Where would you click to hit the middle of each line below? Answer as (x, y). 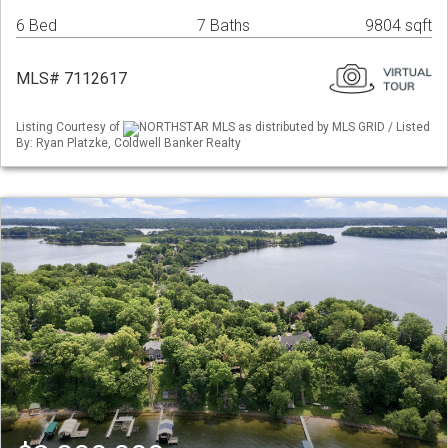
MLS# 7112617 (71, 79)
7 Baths (223, 26)
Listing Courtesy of (69, 127)
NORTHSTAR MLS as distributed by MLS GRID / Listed (284, 127)
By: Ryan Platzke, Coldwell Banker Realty (128, 142)
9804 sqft (398, 26)
